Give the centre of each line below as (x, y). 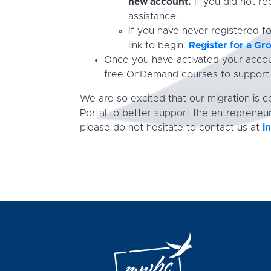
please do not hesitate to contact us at (171, 128)
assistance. (153, 16)
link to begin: (158, 45)
